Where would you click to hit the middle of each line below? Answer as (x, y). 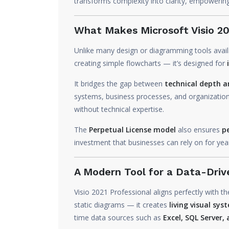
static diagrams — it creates (122, 205)
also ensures (199, 130)
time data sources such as (119, 217)
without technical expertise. (119, 109)
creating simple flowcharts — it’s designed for (151, 63)
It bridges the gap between (119, 84)
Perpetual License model (132, 130)
